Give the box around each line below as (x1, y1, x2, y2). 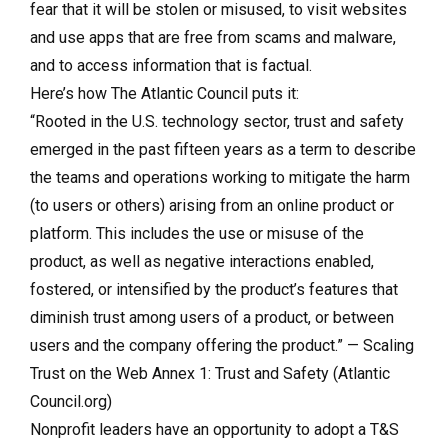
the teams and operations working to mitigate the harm (30, 167, 410, 187)
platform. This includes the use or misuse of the (30, 223, 364, 243)
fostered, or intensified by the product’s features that (30, 279, 398, 299)
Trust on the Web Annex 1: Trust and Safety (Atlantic (30, 363, 390, 383)
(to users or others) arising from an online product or (30, 195, 394, 215)
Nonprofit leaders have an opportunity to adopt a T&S (30, 419, 399, 439)
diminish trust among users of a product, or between (30, 307, 394, 327)
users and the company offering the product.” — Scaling (30, 335, 414, 355)
